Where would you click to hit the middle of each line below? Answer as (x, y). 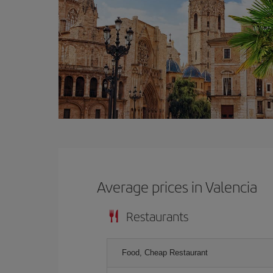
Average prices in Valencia (177, 186)
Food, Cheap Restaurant (165, 253)
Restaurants (157, 216)
